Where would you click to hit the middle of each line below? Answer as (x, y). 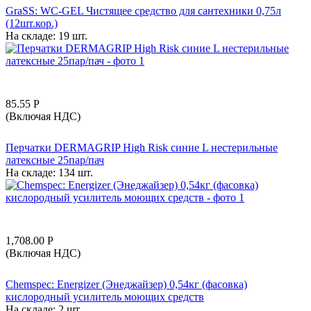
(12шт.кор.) (32, 23)
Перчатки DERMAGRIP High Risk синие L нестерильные (142, 147)
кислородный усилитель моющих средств (105, 296)
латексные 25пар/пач (55, 160)
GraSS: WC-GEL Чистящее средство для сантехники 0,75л (143, 10)
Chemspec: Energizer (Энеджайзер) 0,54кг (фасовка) (126, 284)
